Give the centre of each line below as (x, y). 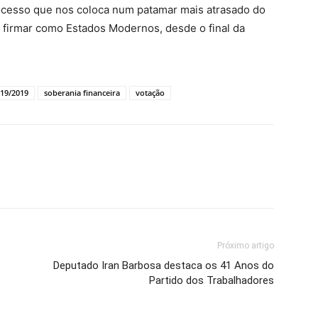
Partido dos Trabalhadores (212, 280)
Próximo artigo (246, 246)
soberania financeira (82, 93)
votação (150, 93)
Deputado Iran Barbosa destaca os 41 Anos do (164, 265)
